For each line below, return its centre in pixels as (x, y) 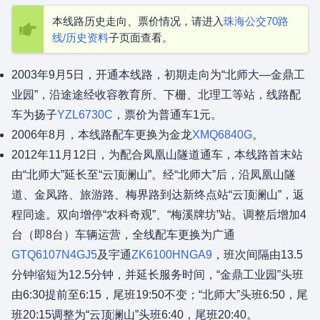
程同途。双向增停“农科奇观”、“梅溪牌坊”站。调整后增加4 (159, 215)
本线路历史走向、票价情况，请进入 (138, 21)
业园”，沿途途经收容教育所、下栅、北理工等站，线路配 (156, 95)
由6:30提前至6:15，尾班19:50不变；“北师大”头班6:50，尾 (160, 295)
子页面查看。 (141, 37)
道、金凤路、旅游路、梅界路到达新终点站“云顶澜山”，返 (158, 195)
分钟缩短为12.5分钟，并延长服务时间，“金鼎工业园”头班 (157, 275)
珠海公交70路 (256, 21)
